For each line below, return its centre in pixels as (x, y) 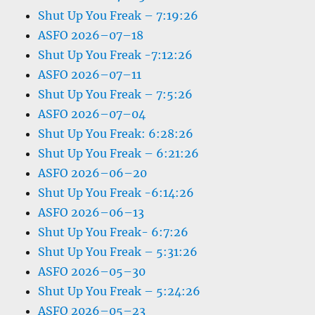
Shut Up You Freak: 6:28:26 (116, 134)
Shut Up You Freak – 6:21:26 (119, 153)
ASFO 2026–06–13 (91, 212)
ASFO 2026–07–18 (91, 35)
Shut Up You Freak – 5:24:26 (120, 291)
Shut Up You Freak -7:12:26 (116, 55)
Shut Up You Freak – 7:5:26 (116, 94)
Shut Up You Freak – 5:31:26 (118, 252)
